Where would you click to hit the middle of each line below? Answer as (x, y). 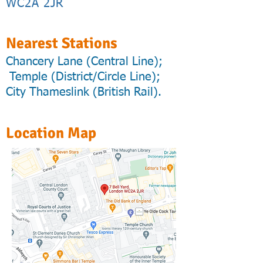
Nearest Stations (62, 43)
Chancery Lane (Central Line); (84, 62)
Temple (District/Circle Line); (83, 77)
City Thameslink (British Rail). (84, 92)
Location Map (51, 133)
